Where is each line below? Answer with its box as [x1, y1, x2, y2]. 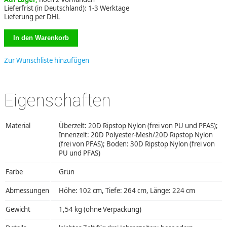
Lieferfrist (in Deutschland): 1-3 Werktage [4, 4, 129, 13]
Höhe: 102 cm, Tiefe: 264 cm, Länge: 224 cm [59, 185, 195, 195]
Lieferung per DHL [4, 12, 60, 22]
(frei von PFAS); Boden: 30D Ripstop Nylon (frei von [59, 139, 215, 148]
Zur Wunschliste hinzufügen [4, 55, 89, 65]
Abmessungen [6, 185, 49, 195]
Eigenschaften [4, 90, 111, 110]
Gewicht [6, 204, 30, 214]
